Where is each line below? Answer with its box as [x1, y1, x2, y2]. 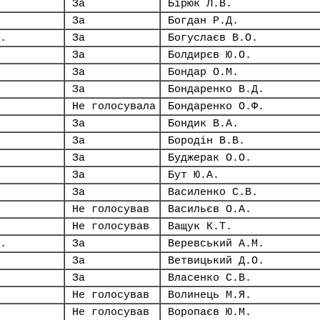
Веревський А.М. [168, 238, 264, 249]
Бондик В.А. [168, 118, 239, 129]
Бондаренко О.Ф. [168, 101, 264, 112]
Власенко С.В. [168, 272, 251, 284]
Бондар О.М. [168, 66, 239, 78]
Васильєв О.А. [168, 204, 251, 215]
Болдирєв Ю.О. [168, 49, 251, 61]
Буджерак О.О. [168, 152, 251, 164]
